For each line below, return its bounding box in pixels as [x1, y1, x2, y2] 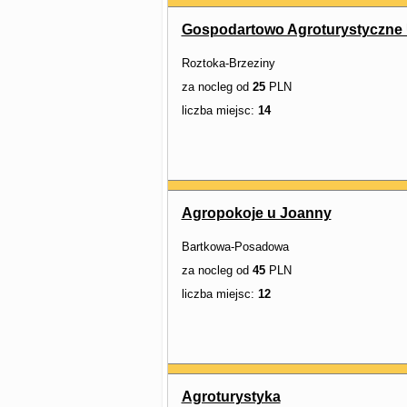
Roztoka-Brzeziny [181, 56, 275, 70]
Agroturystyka [181, 389, 281, 404]
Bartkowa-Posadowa [181, 240, 289, 253]
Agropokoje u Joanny [181, 205, 332, 221]
